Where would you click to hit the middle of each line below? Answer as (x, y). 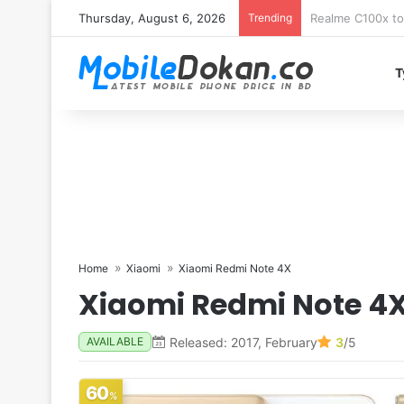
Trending (270, 18)
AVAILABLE (115, 341)
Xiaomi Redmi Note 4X (235, 268)
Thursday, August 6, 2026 (152, 18)
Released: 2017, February (243, 342)
